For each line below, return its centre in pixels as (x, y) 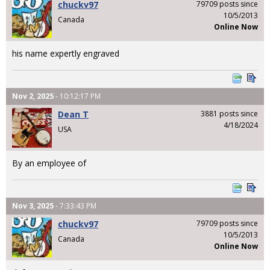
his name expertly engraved (66, 53)
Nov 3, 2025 (33, 206)
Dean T (73, 114)
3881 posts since (229, 113)
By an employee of (49, 163)
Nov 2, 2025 (33, 96)
